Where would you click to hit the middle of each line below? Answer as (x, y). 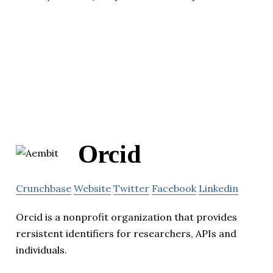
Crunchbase (44, 189)
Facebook (174, 189)
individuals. (41, 250)
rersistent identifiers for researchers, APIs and (126, 234)
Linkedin (218, 189)
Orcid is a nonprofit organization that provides (126, 217)
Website (92, 189)
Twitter (131, 189)
